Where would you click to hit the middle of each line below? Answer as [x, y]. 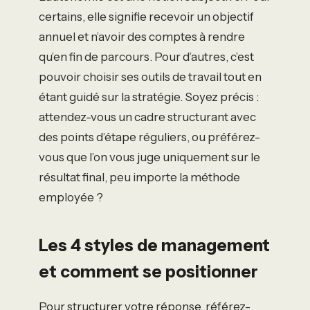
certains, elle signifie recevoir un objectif [146, 16]
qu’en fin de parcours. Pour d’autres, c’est [146, 56]
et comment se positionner [148, 271]
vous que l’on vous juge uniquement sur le [149, 157]
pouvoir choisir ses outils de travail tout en [150, 76]
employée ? [71, 197]
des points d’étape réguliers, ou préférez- [149, 137]
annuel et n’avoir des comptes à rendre [142, 36]
